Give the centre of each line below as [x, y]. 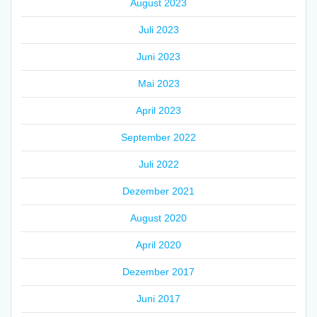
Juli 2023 [158, 29]
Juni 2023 [158, 56]
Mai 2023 [158, 83]
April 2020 [158, 244]
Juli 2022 [158, 164]
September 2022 [158, 137]
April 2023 [158, 110]
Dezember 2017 [158, 271]
